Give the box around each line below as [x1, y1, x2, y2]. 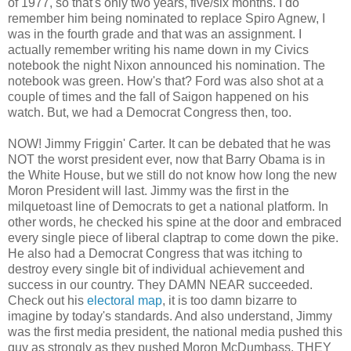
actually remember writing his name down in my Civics [8, 43, 309, 57]
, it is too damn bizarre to [162, 294, 297, 308]
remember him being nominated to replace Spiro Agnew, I [8, 12, 325, 26]
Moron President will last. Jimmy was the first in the [8, 184, 289, 198]
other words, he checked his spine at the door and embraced [8, 215, 342, 230]
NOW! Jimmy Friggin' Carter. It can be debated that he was [8, 137, 331, 151]
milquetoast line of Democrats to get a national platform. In [8, 200, 328, 214]
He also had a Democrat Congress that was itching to [8, 247, 302, 261]
